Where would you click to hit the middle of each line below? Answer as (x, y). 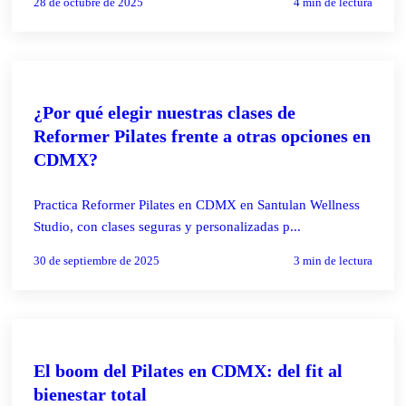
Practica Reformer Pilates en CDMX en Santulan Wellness (197, 204)
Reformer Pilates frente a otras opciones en (203, 135)
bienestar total (91, 394)
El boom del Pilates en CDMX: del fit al (188, 370)
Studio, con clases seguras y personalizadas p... (168, 226)
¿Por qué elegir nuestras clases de (165, 112)
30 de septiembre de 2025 (97, 260)
